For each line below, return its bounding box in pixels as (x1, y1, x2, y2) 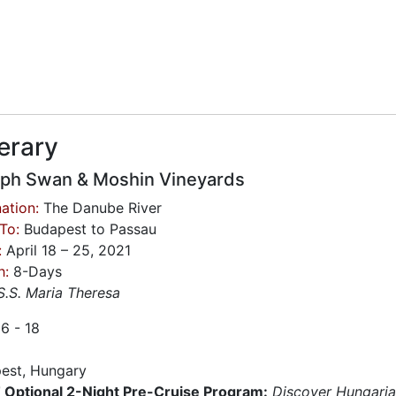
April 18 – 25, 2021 (2, 241, 131, 259)
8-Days (9, 263, 62, 280)
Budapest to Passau (19, 220, 156, 238)
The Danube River (39, 199, 162, 217)
